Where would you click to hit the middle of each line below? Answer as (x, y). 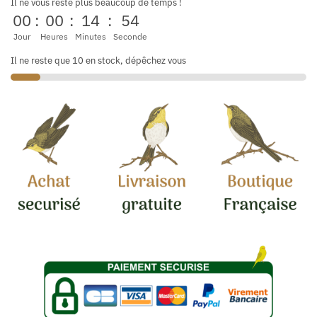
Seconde (130, 36)
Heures (54, 36)
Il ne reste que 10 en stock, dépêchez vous (98, 60)
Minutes (91, 36)
